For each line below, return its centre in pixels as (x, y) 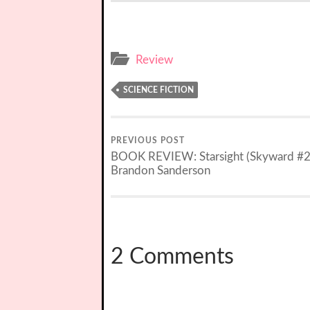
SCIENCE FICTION (158, 90)
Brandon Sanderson (161, 171)
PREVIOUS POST (148, 141)
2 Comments (172, 257)
